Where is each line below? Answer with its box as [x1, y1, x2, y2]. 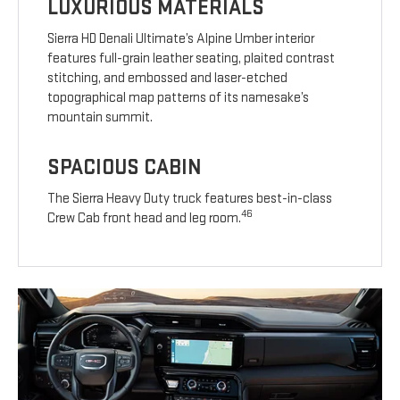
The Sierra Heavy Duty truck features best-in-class [47, 190, 333, 208]
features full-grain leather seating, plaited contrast [47, 50, 336, 68]
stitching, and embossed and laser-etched [47, 70, 288, 87]
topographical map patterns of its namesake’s [47, 89, 310, 107]
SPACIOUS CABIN [47, 154, 203, 181]
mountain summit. [47, 109, 154, 127]
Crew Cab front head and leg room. [47, 210, 242, 228]
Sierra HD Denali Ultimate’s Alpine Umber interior [47, 30, 315, 48]
